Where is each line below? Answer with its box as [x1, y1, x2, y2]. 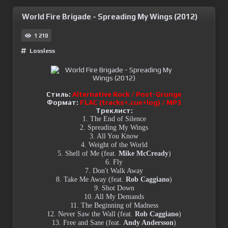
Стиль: [46, 90, 71, 99]
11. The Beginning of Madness [70, 202, 158, 210]
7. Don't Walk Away [85, 167, 143, 175]
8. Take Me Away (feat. [56, 176, 126, 184]
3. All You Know [90, 132, 138, 140]
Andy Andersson [123, 219, 174, 227]
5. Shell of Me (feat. [57, 150, 119, 158]
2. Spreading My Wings [80, 124, 148, 132]
